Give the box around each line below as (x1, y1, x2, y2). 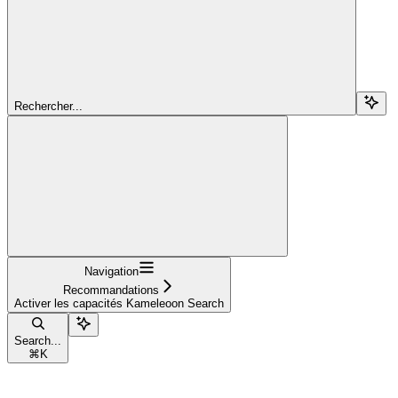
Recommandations (63, 283, 159, 297)
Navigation (84, 264, 139, 278)
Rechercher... (14, 99, 83, 113)
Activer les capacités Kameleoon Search (14, 296, 224, 310)
